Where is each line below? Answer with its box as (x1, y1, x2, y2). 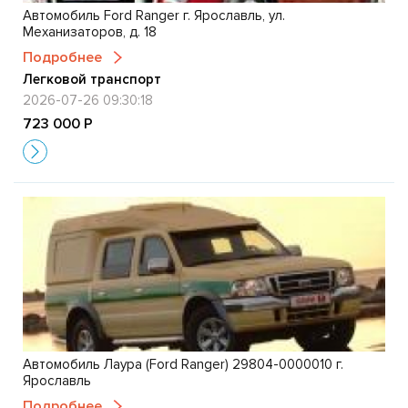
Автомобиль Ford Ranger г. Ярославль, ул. (23, 6, 285, 24)
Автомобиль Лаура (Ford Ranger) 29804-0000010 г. (23, 355, 343, 372)
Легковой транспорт (23, 70, 161, 87)
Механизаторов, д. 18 (23, 23, 157, 40)
